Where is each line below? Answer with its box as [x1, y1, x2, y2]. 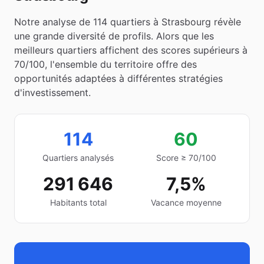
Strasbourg [161, 16, 211, 28]
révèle [211, 16, 241, 28]
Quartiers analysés [42, 153, 114, 163]
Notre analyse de [14, 16, 93, 28]
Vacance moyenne [150, 197, 222, 207]
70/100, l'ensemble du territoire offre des [14, 58, 197, 70]
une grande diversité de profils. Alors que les [14, 30, 214, 42]
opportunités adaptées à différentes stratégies [14, 72, 223, 84]
